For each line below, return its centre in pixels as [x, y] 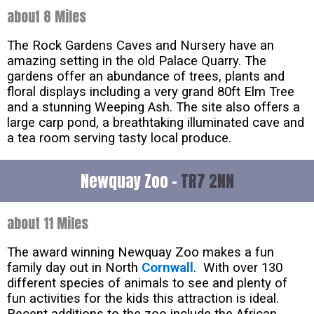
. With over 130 [238, 268]
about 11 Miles [48, 224]
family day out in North [74, 268]
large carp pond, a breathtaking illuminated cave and [156, 123]
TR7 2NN [207, 181]
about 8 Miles [47, 17]
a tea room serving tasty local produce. [119, 138]
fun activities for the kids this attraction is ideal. [145, 299]
